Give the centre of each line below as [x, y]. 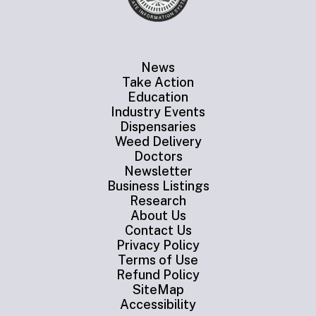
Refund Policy [158, 275]
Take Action [158, 83]
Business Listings [158, 186]
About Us [158, 216]
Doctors [158, 157]
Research [158, 201]
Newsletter [158, 171]
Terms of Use [158, 260]
